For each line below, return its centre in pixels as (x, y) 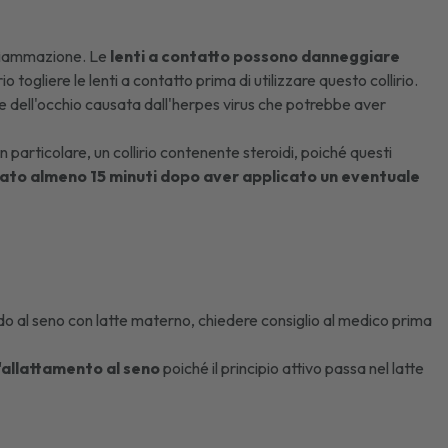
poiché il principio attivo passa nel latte (292, 368)
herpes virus (214, 104)
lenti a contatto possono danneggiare (255, 56)
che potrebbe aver (321, 104)
